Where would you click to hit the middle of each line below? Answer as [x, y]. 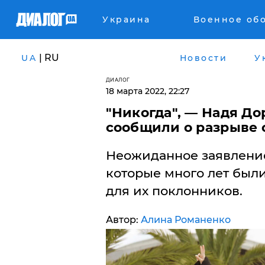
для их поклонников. [174, 191]
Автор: [123, 220]
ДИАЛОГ [118, 80]
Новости [203, 58]
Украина [127, 20]
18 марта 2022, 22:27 [147, 91]
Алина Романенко [185, 220]
